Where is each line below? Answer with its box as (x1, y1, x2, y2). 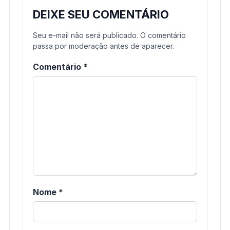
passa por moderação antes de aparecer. (33, 41, 174, 50)
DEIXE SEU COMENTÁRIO (33, 7, 169, 21)
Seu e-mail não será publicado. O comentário (33, 30, 186, 40)
